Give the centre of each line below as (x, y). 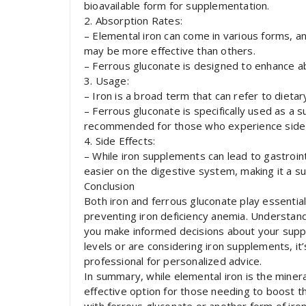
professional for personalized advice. (173, 261)
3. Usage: (107, 81)
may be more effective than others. (170, 51)
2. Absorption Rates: (133, 20)
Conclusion (109, 186)
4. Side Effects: (120, 141)
